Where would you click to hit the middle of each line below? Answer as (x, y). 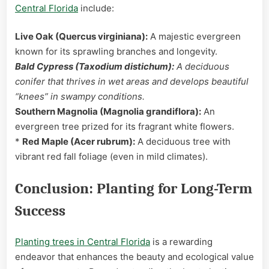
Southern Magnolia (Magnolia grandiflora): (108, 112)
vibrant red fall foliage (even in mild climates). (111, 157)
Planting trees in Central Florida (83, 241)
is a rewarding (181, 241)
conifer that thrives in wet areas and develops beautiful (132, 82)
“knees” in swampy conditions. (80, 97)
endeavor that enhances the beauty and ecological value (134, 256)
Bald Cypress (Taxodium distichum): (95, 67)
